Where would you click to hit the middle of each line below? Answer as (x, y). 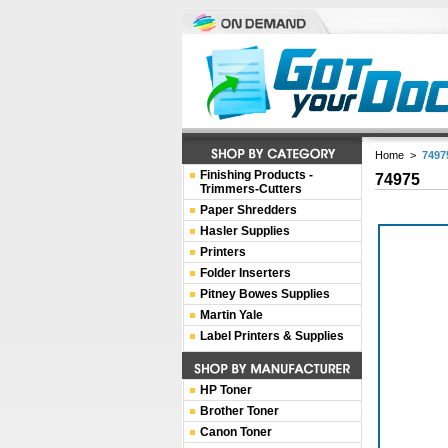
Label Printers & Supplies (272, 336)
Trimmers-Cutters (251, 189)
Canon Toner (236, 432)
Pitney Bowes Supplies (265, 294)
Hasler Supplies (245, 231)
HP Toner (226, 390)
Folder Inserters (245, 273)
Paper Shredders (248, 210)
